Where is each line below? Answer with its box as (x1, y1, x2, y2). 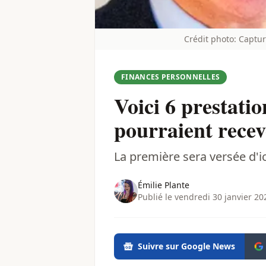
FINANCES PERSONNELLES (121, 72, 220, 83)
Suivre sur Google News (138, 240, 235, 252)
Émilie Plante (138, 179, 189, 191)
